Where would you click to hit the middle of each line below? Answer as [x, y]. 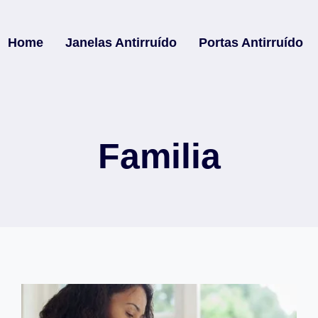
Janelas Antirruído [121, 43]
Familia [159, 156]
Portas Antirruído [251, 43]
